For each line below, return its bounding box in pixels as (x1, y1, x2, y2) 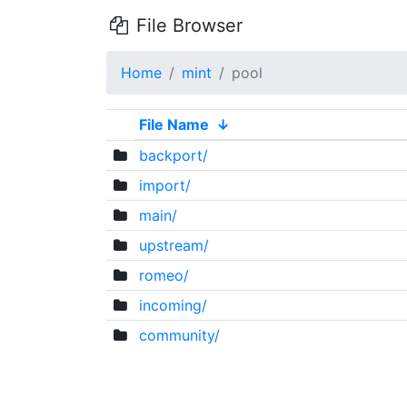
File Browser (130, 15, 243, 36)
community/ (138, 326, 220, 344)
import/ (138, 176, 191, 194)
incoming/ (138, 296, 207, 314)
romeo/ (138, 266, 189, 284)
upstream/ (138, 236, 209, 254)
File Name (138, 115, 209, 134)
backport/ (138, 146, 208, 164)
